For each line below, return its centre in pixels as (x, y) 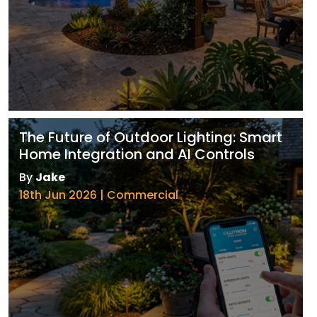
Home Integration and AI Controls (137, 155)
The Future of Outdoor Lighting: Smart (151, 138)
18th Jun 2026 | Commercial (99, 195)
